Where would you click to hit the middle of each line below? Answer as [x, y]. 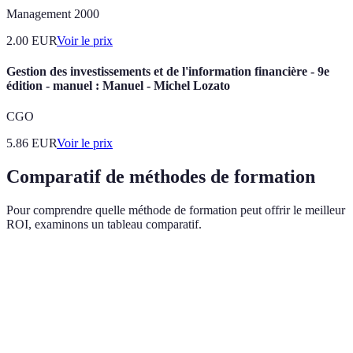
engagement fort [128, 339]
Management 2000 [53, 13]
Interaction [115, 306]
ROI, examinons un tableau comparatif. [104, 224]
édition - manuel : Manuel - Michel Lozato [118, 85]
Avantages [115, 269]
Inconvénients [225, 269]
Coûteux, [212, 314]
